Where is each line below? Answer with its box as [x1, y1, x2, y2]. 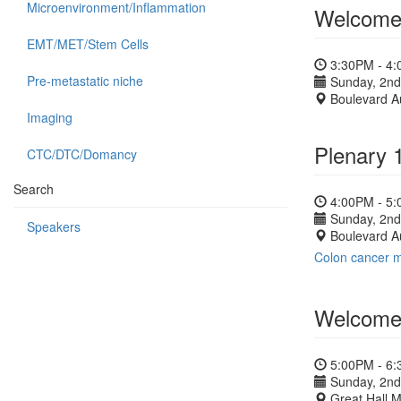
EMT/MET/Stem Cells [27, 35, 149, 53]
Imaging [27, 108, 73, 126]
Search [13, 180, 54, 198]
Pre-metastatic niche [27, 72, 143, 90]
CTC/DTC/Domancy [27, 145, 137, 163]
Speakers [27, 218, 81, 235]
